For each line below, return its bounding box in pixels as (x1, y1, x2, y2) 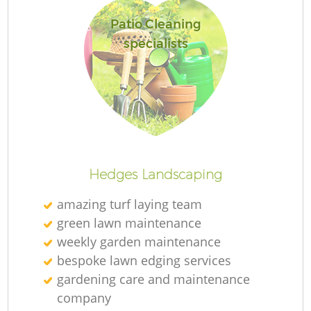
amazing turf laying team (57, 195, 203, 212)
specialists (123, 36, 188, 52)
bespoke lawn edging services (57, 251, 232, 269)
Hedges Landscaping (89, 165, 222, 183)
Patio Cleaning (110, 17, 201, 33)
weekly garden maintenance (57, 233, 221, 250)
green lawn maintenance (57, 214, 202, 231)
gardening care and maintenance (57, 270, 251, 287)
